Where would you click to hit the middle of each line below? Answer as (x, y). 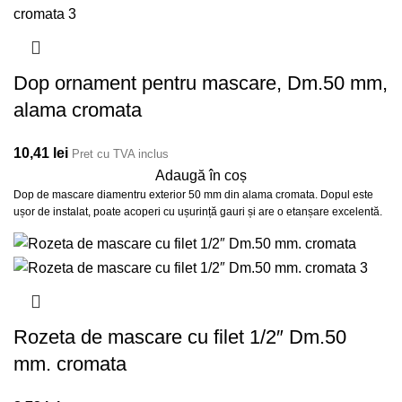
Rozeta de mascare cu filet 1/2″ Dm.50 (180, 336)
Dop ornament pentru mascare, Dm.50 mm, (201, 83)
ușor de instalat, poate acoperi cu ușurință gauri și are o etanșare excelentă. (198, 212)
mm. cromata (70, 363)
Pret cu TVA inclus (120, 154)
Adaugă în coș (201, 176)
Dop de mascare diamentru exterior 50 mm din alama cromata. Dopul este (193, 195)
